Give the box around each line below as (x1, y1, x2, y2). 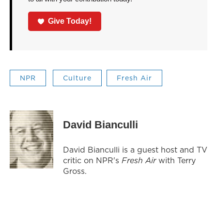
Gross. (63, 166, 87, 177)
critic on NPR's (63, 155, 122, 166)
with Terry (156, 155, 196, 166)
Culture (63, 73, 92, 83)
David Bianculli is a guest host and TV (63, 144, 207, 155)
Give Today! (48, 17, 92, 26)
